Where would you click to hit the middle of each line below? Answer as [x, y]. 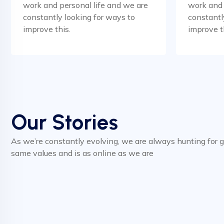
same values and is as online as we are [82, 153]
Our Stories [64, 122]
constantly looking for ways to [79, 17]
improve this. [47, 29]
